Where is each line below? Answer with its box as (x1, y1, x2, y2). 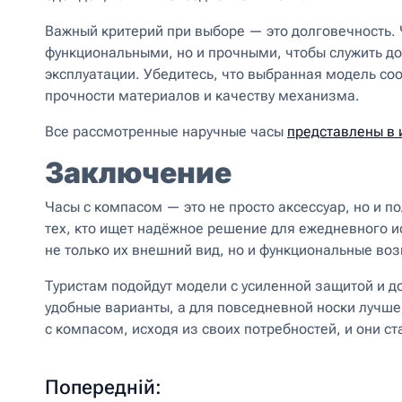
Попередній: (45, 376, 162, 398)
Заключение (45, 155, 232, 190)
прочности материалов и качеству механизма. (45, 87, 360, 104)
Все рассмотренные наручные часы (45, 123, 287, 140)
